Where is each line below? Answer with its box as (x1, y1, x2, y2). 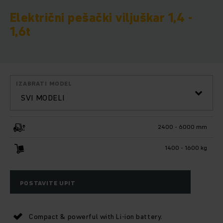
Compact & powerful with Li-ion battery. (29, 211, 163, 222)
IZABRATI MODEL (16, 79, 72, 88)
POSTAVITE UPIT (20, 178, 76, 187)
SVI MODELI (20, 92, 65, 104)
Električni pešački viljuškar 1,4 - (10, 9, 193, 26)
